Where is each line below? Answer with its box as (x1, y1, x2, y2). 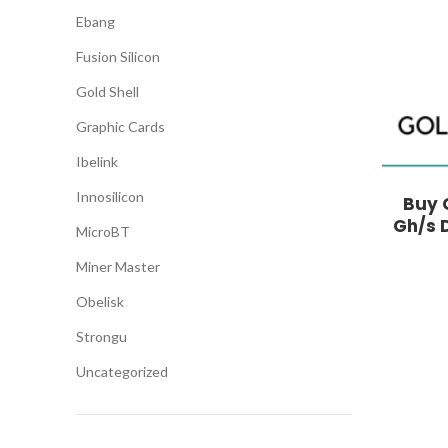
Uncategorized (76, 363, 168, 380)
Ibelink (76, 153, 118, 170)
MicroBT (76, 223, 130, 240)
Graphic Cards (76, 118, 165, 135)
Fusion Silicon (76, 48, 160, 65)
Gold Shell (76, 83, 139, 100)
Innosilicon (76, 188, 144, 205)
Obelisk (76, 293, 124, 310)
